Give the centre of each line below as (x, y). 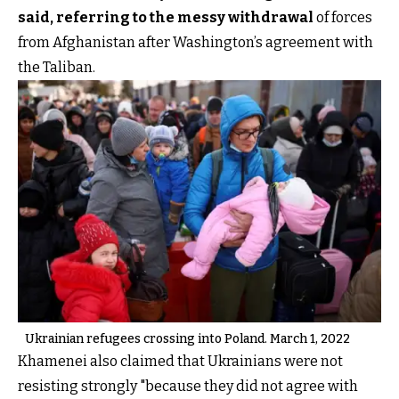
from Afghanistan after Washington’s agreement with (195, 42)
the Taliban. (57, 67)
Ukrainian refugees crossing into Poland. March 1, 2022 (187, 338)
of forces (343, 17)
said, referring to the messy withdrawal (166, 17)
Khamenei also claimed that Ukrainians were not (180, 361)
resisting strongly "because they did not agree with (188, 386)
